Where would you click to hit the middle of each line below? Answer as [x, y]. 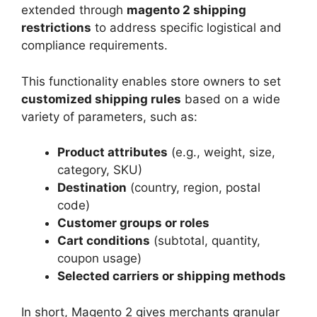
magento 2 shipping [186, 10]
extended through [74, 10]
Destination [92, 188]
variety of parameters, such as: [109, 116]
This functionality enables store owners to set [151, 81]
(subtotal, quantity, [205, 241]
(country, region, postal [194, 188]
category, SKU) [100, 170]
